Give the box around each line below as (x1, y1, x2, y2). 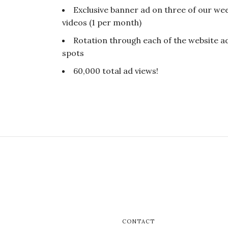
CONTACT (122, 218, 155, 225)
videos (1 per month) (62, 17, 141, 28)
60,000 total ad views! (73, 66, 158, 76)
